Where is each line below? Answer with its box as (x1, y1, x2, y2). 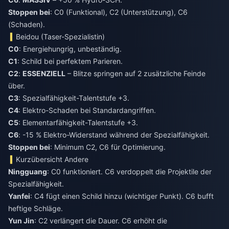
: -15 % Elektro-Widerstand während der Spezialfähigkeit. (18, 130, 210, 139)
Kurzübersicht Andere (16, 154, 89, 164)
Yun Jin (8, 216, 34, 225)
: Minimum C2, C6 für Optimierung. (50, 142, 166, 151)
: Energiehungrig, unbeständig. (19, 44, 122, 53)
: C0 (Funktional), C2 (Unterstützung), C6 (50, 7, 188, 16)
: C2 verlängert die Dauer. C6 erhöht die (34, 216, 167, 225)
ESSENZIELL (22, 68, 65, 78)
